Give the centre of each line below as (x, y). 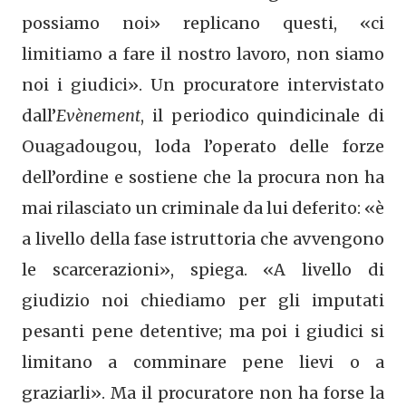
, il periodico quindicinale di (262, 115)
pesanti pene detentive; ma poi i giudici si (203, 331)
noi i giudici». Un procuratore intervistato (203, 84)
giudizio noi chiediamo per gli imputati (203, 300)
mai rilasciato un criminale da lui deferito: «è (203, 208)
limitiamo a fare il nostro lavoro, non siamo (203, 53)
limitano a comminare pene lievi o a (203, 362)
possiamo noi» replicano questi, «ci (203, 23)
